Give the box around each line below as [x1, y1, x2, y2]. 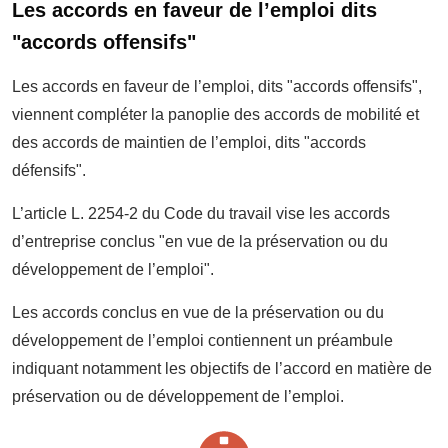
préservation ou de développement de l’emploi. [12, 387, 344, 405]
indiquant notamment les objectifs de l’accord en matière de [12, 359, 432, 377]
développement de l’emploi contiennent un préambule [12, 331, 393, 349]
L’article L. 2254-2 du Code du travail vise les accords [12, 204, 390, 222]
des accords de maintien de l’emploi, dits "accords [12, 133, 366, 151]
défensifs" [12, 161, 82, 179]
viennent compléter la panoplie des [12, 105, 264, 123]
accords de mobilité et [264, 105, 419, 123]
